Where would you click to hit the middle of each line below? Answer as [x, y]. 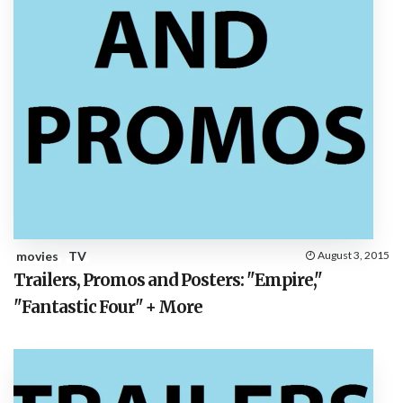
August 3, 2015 [354, 255]
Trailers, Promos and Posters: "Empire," [168, 281]
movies [37, 256]
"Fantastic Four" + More [108, 308]
